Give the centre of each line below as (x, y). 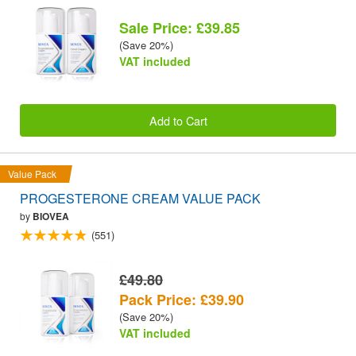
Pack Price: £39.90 (182, 299)
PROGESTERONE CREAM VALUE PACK (140, 198)
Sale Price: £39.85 (180, 27)
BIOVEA (51, 216)
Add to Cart (178, 120)
